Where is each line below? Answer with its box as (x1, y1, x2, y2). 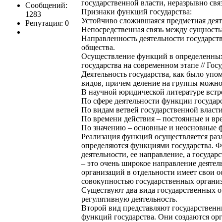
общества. (81, 43, 115, 52)
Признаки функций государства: (81, 7, 192, 16)
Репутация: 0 (25, 19, 69, 28)
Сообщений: (25, 1, 67, 10)
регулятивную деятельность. (81, 195, 177, 204)
